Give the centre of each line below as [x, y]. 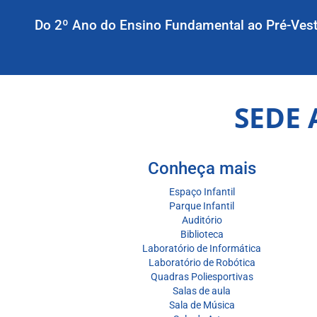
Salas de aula [202, 291]
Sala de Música [202, 305]
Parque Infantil [202, 206]
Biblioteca [202, 235]
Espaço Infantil [202, 192]
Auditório [202, 220]
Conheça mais [202, 169]
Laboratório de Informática [202, 249]
